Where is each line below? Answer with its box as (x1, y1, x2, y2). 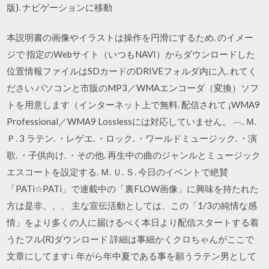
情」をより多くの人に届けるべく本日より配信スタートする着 (7, 217, 259, 228)
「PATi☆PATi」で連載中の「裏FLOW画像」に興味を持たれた (7, 183, 259, 194)
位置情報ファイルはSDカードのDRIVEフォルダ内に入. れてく (7, 65, 258, 76)
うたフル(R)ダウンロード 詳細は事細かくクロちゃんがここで (7, 234, 255, 244)
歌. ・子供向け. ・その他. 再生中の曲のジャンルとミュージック (7, 150, 261, 160)
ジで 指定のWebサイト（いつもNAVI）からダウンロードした (7, 49, 256, 59)
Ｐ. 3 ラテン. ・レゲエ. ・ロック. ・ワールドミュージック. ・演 (7, 133, 258, 144)
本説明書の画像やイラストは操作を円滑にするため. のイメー (7, 32, 254, 43)
